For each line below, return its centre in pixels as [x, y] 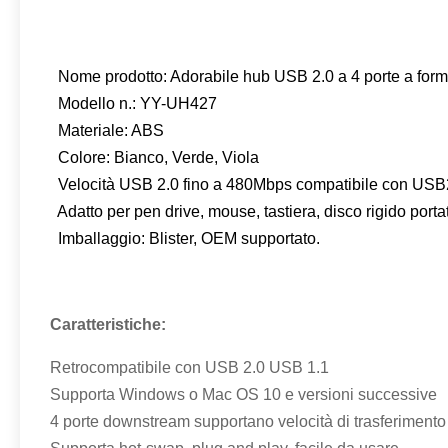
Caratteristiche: [108, 324]
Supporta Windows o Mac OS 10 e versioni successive [243, 394]
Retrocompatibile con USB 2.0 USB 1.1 [189, 367]
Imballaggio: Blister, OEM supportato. [185, 238]
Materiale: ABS [107, 130]
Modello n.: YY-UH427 [133, 103]
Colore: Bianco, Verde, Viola [154, 157]
